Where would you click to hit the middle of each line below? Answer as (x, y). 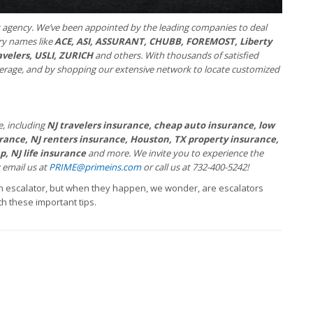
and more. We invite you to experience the (175, 153)
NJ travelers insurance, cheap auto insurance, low (161, 125)
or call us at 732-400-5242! (195, 167)
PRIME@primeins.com (95, 167)
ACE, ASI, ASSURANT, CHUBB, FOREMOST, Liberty (163, 41)
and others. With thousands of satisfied (177, 55)
